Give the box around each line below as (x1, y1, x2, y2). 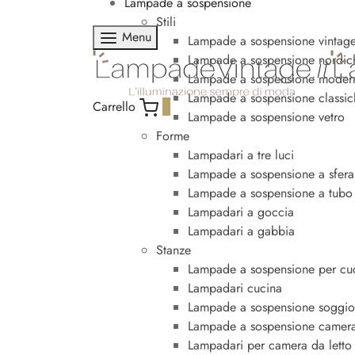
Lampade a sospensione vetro (188, 107, 345, 126)
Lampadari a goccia (188, 202, 294, 221)
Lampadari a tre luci (188, 145, 294, 164)
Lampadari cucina (188, 278, 282, 297)
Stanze (156, 240, 191, 259)
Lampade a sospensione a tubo (188, 183, 353, 202)
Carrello (93, 97, 136, 116)
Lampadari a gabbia (188, 221, 295, 240)
